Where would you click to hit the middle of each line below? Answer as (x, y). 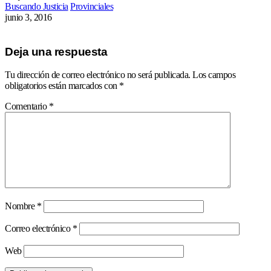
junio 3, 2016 (28, 17)
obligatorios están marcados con (62, 86)
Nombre (21, 206)
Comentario (27, 106)
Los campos (214, 75)
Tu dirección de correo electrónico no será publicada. (98, 75)
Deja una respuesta (56, 51)
